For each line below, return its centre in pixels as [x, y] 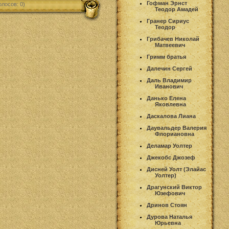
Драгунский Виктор [174, 187]
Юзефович [170, 193]
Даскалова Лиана [171, 116]
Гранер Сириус [168, 21]
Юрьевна [168, 223]
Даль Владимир [169, 80]
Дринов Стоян [167, 205]
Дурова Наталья [169, 217]
